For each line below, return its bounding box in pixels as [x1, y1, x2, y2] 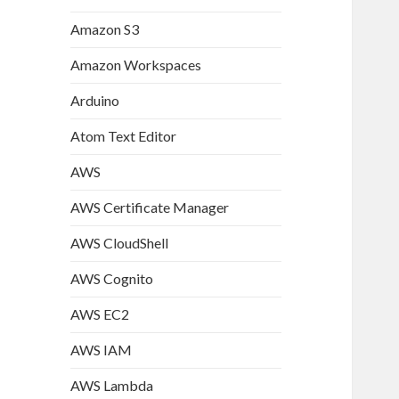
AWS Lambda [70, 377, 154, 395]
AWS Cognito [70, 270, 154, 288]
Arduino [70, 92, 120, 110]
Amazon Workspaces [70, 56, 202, 74]
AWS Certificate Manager [70, 199, 230, 216]
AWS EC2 [70, 305, 130, 323]
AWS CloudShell [70, 234, 169, 252]
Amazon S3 [70, 20, 140, 38]
